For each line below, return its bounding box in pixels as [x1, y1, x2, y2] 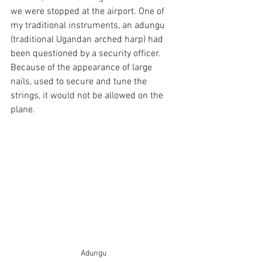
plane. [11, 104, 35, 116]
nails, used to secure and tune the [11, 76, 149, 88]
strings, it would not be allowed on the [11, 90, 166, 102]
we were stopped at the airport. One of [11, 6, 167, 18]
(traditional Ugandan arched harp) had [11, 34, 166, 46]
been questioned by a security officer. [11, 48, 163, 60]
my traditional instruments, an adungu [11, 20, 167, 32]
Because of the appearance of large [11, 62, 154, 74]
